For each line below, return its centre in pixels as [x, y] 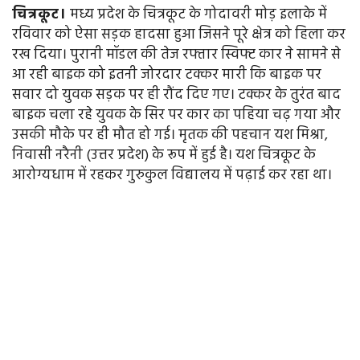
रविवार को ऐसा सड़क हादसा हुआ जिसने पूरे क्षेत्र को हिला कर [179, 35]
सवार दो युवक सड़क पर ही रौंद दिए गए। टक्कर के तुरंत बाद [176, 96]
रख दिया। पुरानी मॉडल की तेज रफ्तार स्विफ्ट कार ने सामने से [176, 55]
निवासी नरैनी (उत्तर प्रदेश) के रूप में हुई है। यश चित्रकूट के [164, 156]
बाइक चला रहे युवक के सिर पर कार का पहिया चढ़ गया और [176, 116]
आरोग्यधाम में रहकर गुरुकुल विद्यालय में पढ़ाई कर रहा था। [172, 176]
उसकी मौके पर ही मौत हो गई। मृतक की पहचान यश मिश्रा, [170, 136]
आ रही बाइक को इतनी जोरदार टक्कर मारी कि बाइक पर [167, 76]
